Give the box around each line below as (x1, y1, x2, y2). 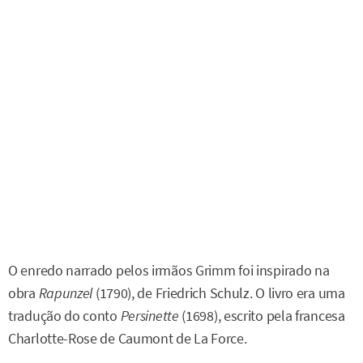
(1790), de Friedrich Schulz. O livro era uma (92, 284, 345, 302)
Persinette (120, 306, 179, 325)
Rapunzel (38, 284, 93, 302)
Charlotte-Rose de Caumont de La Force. (8, 329, 247, 348)
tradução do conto (8, 306, 121, 325)
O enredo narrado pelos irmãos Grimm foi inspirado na (8, 261, 330, 280)
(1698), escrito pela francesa (178, 306, 345, 325)
